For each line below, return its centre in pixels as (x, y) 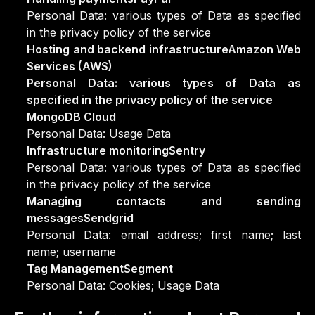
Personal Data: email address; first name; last (164, 235)
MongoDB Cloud (71, 117)
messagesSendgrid (80, 218)
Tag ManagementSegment (100, 269)
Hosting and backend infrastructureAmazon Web (164, 49)
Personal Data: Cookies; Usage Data (123, 285)
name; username (71, 252)
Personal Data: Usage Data (99, 134)
